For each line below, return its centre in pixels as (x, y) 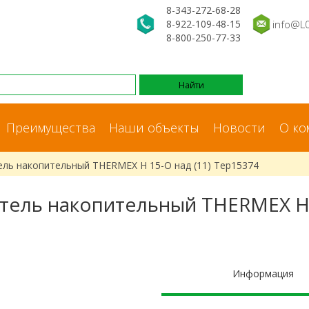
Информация (263, 273)
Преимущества (51, 128)
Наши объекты (154, 128)
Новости (239, 128)
